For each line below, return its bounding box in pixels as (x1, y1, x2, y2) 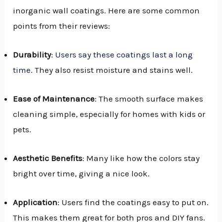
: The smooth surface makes (95, 93, 204, 104)
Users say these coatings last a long (55, 49, 193, 59)
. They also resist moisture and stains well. (31, 64, 193, 75)
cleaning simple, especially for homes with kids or (13, 109, 206, 119)
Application (13, 197, 58, 208)
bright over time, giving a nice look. (13, 168, 150, 179)
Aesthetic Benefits (13, 153, 83, 164)
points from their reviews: (13, 20, 111, 31)
